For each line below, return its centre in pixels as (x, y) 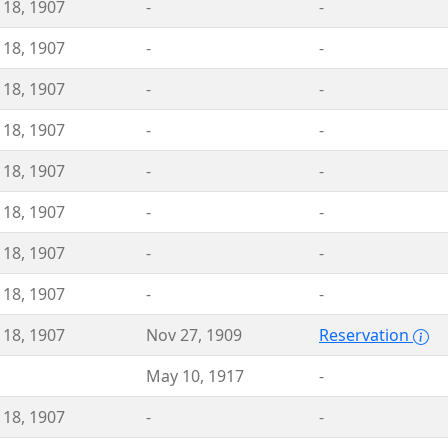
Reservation (366, 335)
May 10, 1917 (195, 376)
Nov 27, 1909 (194, 335)
